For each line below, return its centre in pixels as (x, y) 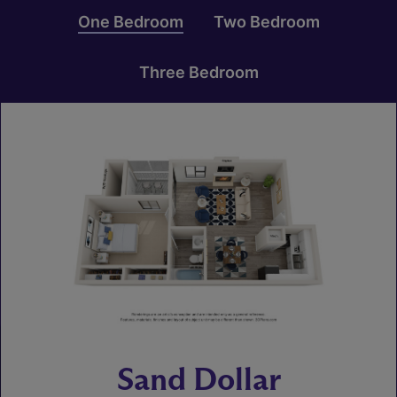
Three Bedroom (198, 72)
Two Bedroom (266, 21)
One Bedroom (130, 21)
